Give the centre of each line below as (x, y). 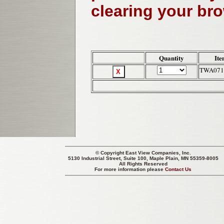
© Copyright (110, 153)
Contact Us (178, 169)
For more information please (130, 169)
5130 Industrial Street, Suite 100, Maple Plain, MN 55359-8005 (143, 158)
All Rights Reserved (143, 164)
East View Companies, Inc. (158, 153)
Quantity (171, 58)
